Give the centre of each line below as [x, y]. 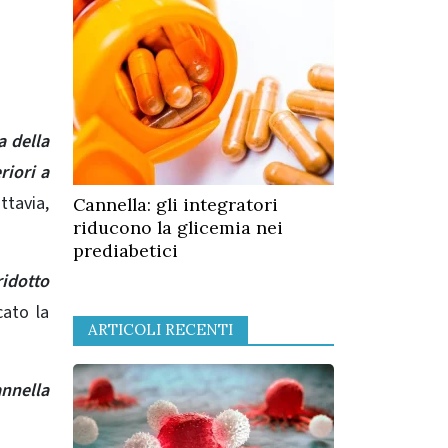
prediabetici [125, 251]
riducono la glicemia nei [178, 228]
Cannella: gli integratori [175, 205]
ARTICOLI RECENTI [160, 329]
